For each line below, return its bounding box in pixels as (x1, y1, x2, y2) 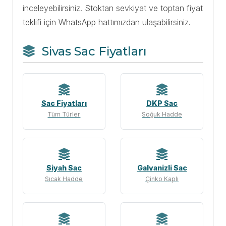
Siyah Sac (46, 163, 82, 172)
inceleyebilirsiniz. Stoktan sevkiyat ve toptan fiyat (22, 3, 203, 14)
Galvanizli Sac (137, 163, 187, 172)
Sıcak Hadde (45, 175, 83, 183)
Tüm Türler (47, 110, 81, 118)
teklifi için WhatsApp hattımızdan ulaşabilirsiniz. (22, 17, 191, 28)
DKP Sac (146, 98, 178, 107)
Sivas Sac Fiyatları (38, 44, 147, 59)
